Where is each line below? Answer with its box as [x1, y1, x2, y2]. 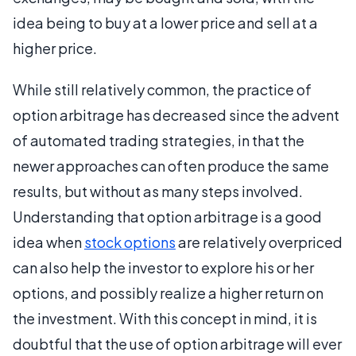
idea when [13, 233, 84, 251]
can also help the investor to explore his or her [13, 258, 314, 277]
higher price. [13, 39, 97, 57]
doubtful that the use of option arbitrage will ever [13, 335, 342, 353]
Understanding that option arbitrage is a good [13, 207, 322, 226]
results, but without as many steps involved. [13, 182, 303, 200]
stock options [84, 233, 176, 251]
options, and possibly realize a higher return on [13, 284, 323, 302]
